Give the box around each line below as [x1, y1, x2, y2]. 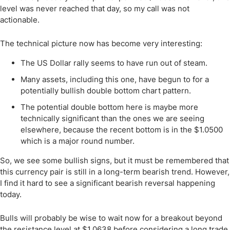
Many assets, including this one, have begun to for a [21, 74, 209, 84]
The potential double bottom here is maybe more [21, 102, 198, 112]
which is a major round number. [21, 136, 135, 146]
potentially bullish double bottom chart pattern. [21, 86, 191, 95]
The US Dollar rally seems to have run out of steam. [21, 58, 207, 68]
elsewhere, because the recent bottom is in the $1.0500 [21, 125, 223, 135]
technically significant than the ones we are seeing [21, 113, 204, 123]
